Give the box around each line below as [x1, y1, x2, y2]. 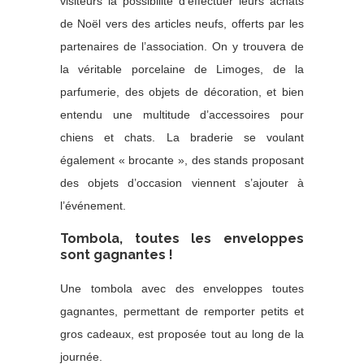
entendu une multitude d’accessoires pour [60, 108, 304, 122]
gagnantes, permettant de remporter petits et [60, 305, 304, 318]
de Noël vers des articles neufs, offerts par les [60, 17, 304, 31]
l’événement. [60, 199, 126, 213]
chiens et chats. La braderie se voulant [60, 131, 304, 145]
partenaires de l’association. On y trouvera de [60, 40, 304, 54]
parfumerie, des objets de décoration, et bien [60, 85, 304, 99]
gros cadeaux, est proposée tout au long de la [60, 327, 304, 341]
